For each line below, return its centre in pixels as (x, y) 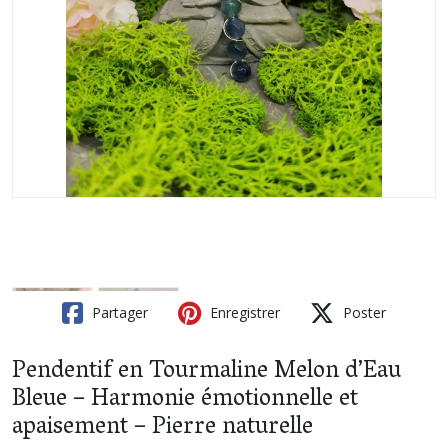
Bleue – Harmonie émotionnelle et (185, 400)
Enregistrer (243, 312)
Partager (118, 312)
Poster (362, 312)
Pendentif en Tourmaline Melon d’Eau (206, 372)
